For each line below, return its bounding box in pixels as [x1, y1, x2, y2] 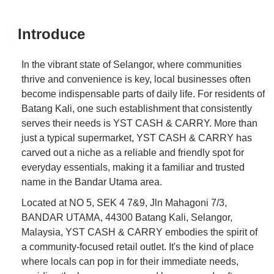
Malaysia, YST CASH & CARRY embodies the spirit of [21, 226, 257, 237]
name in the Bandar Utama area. [21, 176, 162, 187]
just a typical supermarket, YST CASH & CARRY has [21, 132, 252, 143]
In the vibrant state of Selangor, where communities [21, 59, 242, 70]
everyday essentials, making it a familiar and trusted [21, 161, 245, 172]
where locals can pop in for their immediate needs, [21, 256, 239, 267]
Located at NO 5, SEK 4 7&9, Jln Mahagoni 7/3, [21, 197, 227, 208]
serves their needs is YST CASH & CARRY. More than [21, 117, 257, 128]
